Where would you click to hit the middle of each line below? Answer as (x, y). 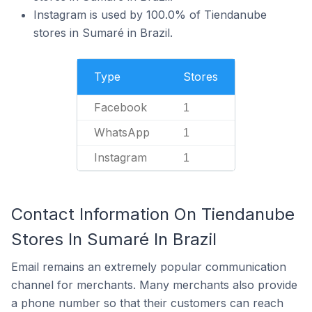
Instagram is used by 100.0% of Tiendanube (150, 15)
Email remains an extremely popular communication (149, 267)
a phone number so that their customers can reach (147, 303)
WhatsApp (122, 132)
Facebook (120, 107)
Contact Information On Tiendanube (153, 214)
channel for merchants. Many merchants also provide (154, 285)
